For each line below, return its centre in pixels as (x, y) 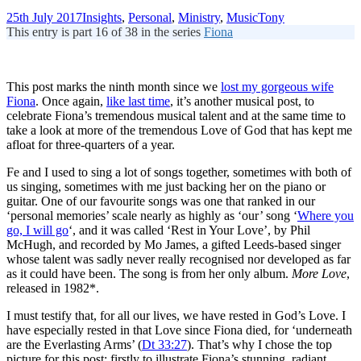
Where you (326, 215)
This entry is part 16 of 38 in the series (105, 31)
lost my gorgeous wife (277, 86)
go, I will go (37, 230)
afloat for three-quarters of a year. (91, 144)
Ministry (199, 17)
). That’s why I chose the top (259, 344)
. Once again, (71, 101)
